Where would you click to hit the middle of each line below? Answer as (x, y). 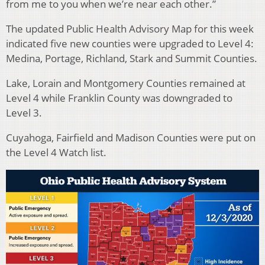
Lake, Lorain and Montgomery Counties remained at (126, 83)
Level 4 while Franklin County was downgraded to (119, 98)
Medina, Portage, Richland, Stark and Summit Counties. (132, 59)
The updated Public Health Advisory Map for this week (130, 29)
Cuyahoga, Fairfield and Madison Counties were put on (131, 138)
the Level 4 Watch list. (56, 153)
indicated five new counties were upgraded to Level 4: (130, 44)
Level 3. (24, 113)
